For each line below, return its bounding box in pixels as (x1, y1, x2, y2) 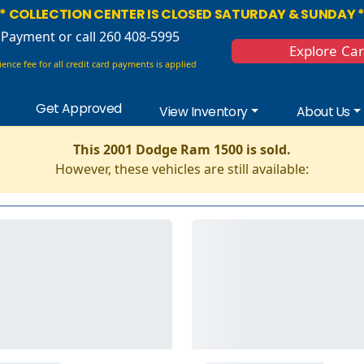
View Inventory (159, 102, 248, 120)
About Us (296, 102, 350, 120)
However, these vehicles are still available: (55, 159, 309, 178)
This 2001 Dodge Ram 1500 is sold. (73, 140, 291, 158)
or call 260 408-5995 (55, 28, 180, 45)
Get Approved (36, 100, 122, 117)
